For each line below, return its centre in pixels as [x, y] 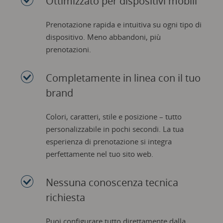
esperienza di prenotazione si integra [109, 141]
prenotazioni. [68, 49]
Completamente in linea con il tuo [123, 78]
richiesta [65, 197]
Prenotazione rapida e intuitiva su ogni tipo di [123, 24]
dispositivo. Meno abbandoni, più [103, 37]
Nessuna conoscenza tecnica [112, 182]
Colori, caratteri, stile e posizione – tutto [113, 116]
